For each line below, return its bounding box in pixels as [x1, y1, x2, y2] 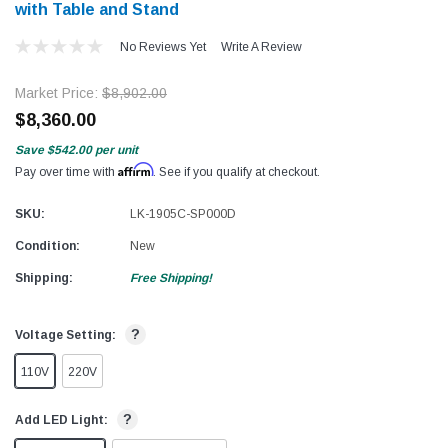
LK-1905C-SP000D [130, 206, 236, 221]
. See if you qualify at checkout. [153, 164, 320, 179]
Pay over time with [15, 164, 118, 179]
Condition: [15, 238, 80, 253]
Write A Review [220, 39, 302, 54]
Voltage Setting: [15, 327, 119, 342]
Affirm [118, 161, 153, 177]
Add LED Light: [15, 412, 111, 427]
